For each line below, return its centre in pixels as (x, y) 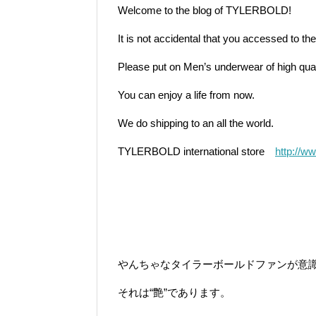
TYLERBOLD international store (196, 152)
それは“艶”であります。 (174, 293)
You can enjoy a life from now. (186, 95)
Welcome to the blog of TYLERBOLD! (205, 11)
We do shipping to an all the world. (196, 123)
